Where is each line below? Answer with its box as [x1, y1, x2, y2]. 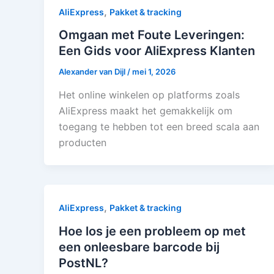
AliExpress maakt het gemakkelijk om [59, 104, 232, 117]
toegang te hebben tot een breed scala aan [59, 120, 259, 133]
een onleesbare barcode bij [59, 239, 220, 254]
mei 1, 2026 [132, 67, 176, 77]
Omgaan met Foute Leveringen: [59, 28, 245, 43]
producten [59, 136, 106, 149]
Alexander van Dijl [59, 67, 127, 77]
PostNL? [59, 255, 108, 270]
